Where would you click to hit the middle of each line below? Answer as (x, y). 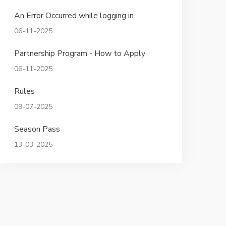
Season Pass (37, 129)
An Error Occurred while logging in (74, 16)
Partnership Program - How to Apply (79, 53)
